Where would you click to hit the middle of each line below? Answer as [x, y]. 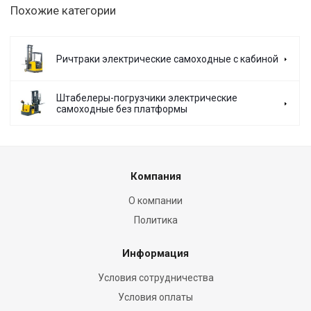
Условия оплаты [155, 297]
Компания [155, 176]
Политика [155, 220]
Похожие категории [63, 10]
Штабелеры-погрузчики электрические [147, 98]
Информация [155, 253]
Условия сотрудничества [155, 278]
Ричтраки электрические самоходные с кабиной [167, 59]
